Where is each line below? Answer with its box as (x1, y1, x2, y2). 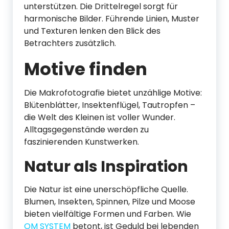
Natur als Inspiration (24, 156, 188, 177)
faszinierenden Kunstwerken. (24, 136, 139, 148)
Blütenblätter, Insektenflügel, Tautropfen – (24, 99, 195, 111)
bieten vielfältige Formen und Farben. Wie (24, 208, 191, 220)
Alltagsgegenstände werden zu (24, 124, 149, 135)
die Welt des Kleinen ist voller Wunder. (24, 111, 175, 123)
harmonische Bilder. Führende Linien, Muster (24, 13, 199, 25)
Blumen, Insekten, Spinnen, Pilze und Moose (24, 196, 195, 208)
